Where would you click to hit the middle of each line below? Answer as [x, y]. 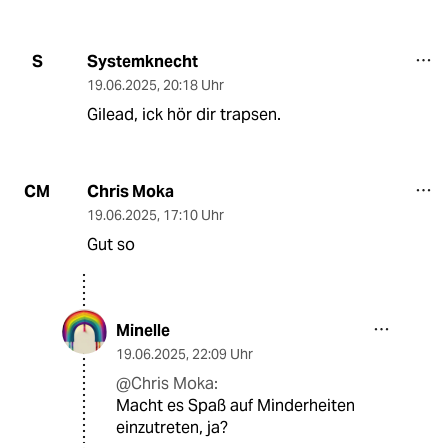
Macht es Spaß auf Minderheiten [235, 405]
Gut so [110, 244]
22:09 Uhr [222, 353]
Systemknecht [142, 61]
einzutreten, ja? [172, 427]
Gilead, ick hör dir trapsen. [183, 114]
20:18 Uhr [193, 84]
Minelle [143, 330]
